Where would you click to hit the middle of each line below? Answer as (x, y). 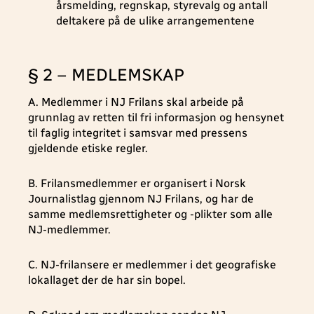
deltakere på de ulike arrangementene (155, 21)
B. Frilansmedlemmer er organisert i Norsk (137, 183)
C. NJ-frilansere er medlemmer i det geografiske (152, 265)
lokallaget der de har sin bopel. (107, 280)
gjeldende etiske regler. (88, 148)
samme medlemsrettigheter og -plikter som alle (150, 214)
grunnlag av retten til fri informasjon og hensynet (156, 117)
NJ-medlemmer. (69, 230)
